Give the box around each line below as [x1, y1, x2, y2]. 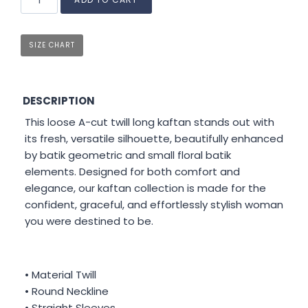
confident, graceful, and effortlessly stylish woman [25, 197, 283, 212]
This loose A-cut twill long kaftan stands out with [25, 114, 274, 129]
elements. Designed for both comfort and [25, 164, 240, 179]
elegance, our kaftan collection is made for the [25, 180, 266, 195]
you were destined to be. [25, 213, 153, 228]
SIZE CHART [29, 39, 75, 50]
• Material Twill [25, 267, 96, 282]
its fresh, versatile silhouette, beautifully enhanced [25, 131, 283, 146]
